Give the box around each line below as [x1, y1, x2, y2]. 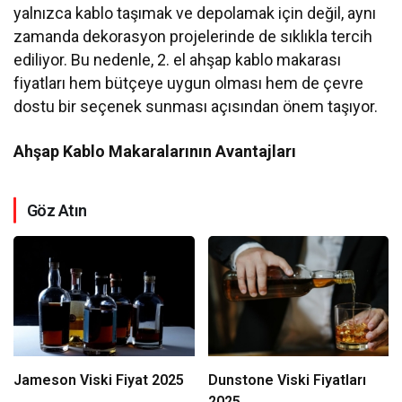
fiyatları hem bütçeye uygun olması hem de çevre [13, 73, 364, 92]
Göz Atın [27, 200, 87, 220]
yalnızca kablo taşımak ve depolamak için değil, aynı [13, 3, 377, 22]
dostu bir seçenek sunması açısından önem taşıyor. [13, 96, 379, 116]
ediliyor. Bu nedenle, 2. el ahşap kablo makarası [13, 49, 342, 69]
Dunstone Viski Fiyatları [207, 371, 366, 389]
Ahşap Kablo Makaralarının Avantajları [13, 141, 297, 161]
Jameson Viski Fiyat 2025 [13, 371, 184, 389]
